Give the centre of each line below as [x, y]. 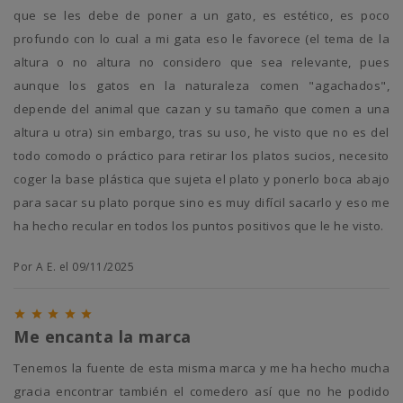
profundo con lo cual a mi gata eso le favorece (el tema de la [201, 39]
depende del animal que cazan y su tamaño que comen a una [201, 109]
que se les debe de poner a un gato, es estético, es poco [201, 16]
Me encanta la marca [103, 337]
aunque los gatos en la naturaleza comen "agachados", [201, 86]
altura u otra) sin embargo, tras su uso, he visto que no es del [201, 133]
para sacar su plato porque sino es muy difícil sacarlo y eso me [201, 203]
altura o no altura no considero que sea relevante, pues [201, 63]
